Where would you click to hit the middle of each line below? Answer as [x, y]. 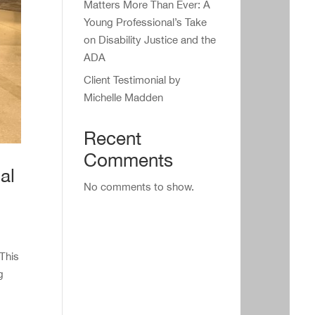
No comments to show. [139, 187]
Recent [113, 138]
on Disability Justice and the [150, 39]
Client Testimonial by [133, 80]
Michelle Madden [124, 97]
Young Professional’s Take [146, 22]
